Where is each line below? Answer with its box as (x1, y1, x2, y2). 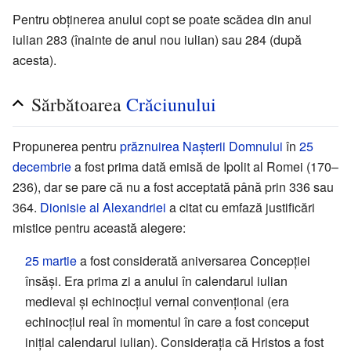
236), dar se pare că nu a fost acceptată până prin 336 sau (13, 177, 334, 196)
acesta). (13, 50, 56, 69)
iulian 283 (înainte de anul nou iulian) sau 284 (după (13, 30, 302, 49)
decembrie (13, 157, 71, 175)
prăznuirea (120, 136, 179, 155)
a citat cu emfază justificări (166, 197, 315, 216)
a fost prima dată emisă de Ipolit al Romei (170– (71, 157, 338, 175)
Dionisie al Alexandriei (40, 197, 166, 216)
